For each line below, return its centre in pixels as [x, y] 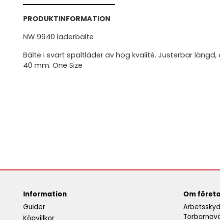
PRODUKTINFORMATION [67, 18]
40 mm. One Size [53, 65]
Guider [34, 207]
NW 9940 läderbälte [58, 37]
